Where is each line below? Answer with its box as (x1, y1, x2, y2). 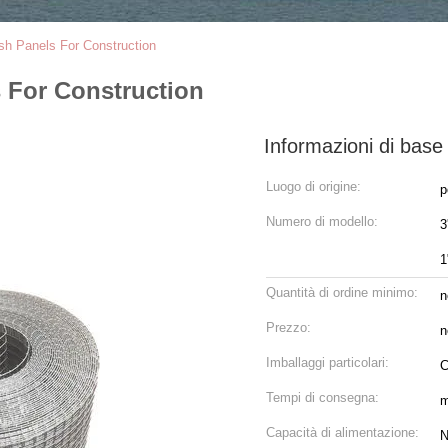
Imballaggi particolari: (266, 355, 389, 370)
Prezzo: (266, 320, 311, 335)
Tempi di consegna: (266, 390, 379, 405)
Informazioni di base (264, 135, 443, 157)
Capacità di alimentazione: (266, 425, 419, 440)
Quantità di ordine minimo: (266, 285, 418, 300)
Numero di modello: (266, 214, 378, 229)
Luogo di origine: (266, 179, 361, 194)
